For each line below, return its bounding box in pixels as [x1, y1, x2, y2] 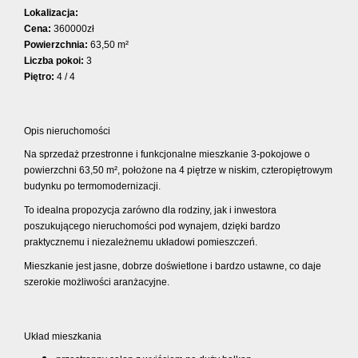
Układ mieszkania [24, 331, 101, 343]
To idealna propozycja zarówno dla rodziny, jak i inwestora [24, 205, 276, 217]
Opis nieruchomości [24, 125, 110, 137]
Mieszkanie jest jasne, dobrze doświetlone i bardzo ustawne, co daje [24, 261, 321, 272]
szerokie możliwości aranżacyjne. [24, 276, 169, 288]
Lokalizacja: [24, 7, 78, 19]
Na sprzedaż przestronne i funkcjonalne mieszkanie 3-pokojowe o [24, 149, 310, 161]
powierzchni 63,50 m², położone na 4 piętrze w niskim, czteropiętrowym [24, 165, 332, 177]
